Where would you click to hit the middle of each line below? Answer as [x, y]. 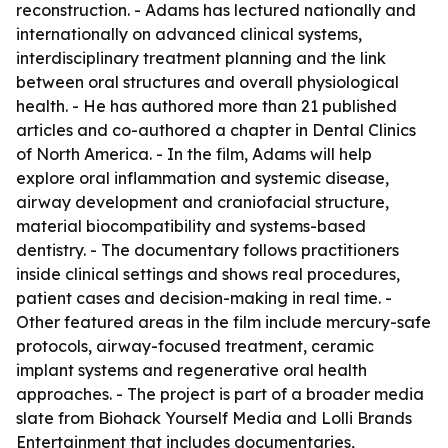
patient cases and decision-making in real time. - [204, 298]
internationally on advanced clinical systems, [189, 34]
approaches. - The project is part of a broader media [220, 394]
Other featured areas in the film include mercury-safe [223, 322]
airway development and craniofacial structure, [202, 202]
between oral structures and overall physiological [207, 82]
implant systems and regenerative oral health [191, 370]
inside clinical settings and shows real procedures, [208, 274]
